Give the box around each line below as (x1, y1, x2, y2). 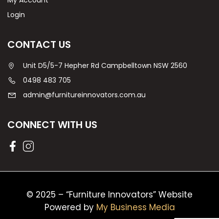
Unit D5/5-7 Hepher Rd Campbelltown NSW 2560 (22, 61, 187, 70)
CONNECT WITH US (7, 118, 97, 131)
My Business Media (96, 201, 175, 213)
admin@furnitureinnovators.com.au (22, 90, 146, 100)
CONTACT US (7, 38, 71, 51)
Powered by (44, 201, 96, 213)
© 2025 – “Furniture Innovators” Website (26, 189, 193, 200)
